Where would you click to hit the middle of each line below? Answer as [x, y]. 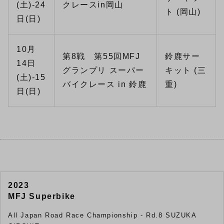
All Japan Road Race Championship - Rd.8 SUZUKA [102, 215]
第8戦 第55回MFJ [101, 56]
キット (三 [186, 70]
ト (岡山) [183, 11]
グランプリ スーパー [103, 70]
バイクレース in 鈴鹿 [105, 84]
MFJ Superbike [42, 196]
